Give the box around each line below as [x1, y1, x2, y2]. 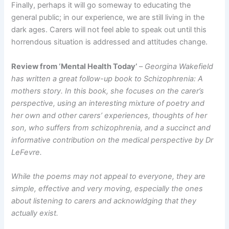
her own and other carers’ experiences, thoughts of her [11, 110, 208, 120]
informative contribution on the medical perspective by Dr [11, 135, 214, 145]
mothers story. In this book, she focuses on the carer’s [11, 86, 204, 96]
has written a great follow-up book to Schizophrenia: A [11, 74, 203, 83]
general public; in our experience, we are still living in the [11, 13, 205, 22]
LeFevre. [11, 147, 42, 157]
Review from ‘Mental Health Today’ [11, 61, 138, 71]
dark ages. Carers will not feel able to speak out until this [11, 25, 207, 35]
